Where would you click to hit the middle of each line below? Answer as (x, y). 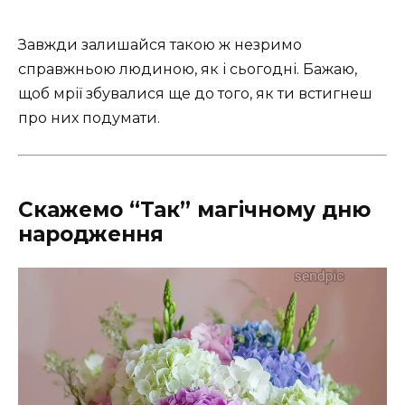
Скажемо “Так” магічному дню (194, 209)
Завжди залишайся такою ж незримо (160, 44)
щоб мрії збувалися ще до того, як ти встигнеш (195, 93)
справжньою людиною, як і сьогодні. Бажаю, (188, 69)
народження (91, 234)
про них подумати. (89, 118)
